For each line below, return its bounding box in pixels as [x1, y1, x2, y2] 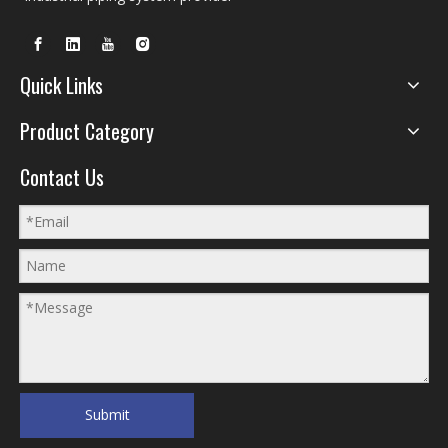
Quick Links [20, 69, 103, 100]
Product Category [20, 115, 154, 146]
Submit [84, 405, 130, 425]
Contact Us [20, 161, 104, 192]
